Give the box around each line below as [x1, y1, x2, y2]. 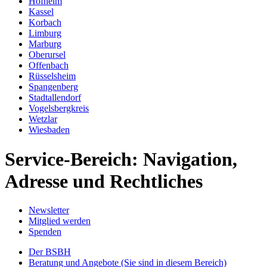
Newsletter [29, 205, 69, 216]
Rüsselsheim [29, 71, 76, 82]
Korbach [29, 17, 61, 28]
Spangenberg [29, 82, 78, 92]
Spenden [29, 226, 61, 237]
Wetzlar [29, 114, 57, 125]
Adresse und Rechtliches [5, 170, 203, 192]
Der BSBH [29, 247, 71, 257]
